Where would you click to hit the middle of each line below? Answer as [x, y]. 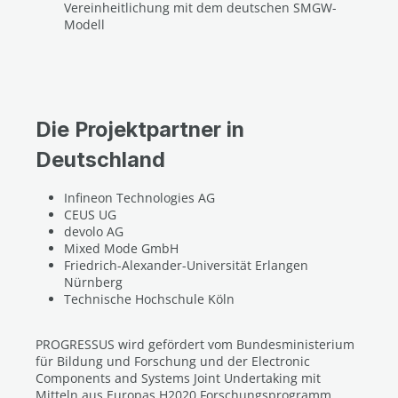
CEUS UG [90, 215]
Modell [84, 24]
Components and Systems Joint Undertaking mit [178, 378]
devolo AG [94, 231]
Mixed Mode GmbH [121, 248]
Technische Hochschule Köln [149, 299]
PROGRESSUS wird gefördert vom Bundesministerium [195, 344]
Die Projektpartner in [140, 129]
